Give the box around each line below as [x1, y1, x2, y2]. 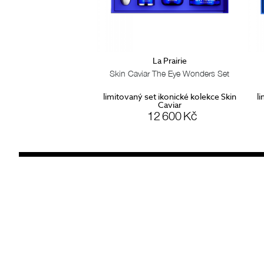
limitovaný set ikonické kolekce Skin [103, 90, 236, 102]
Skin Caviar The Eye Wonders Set [109, 68, 229, 79]
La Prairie [153, 55, 187, 67]
